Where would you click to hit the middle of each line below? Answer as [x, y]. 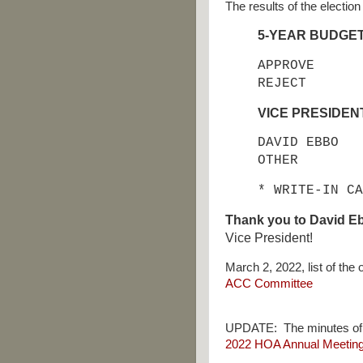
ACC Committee [269, 284]
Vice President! [269, 238]
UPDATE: [254, 328]
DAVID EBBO [306, 143]
